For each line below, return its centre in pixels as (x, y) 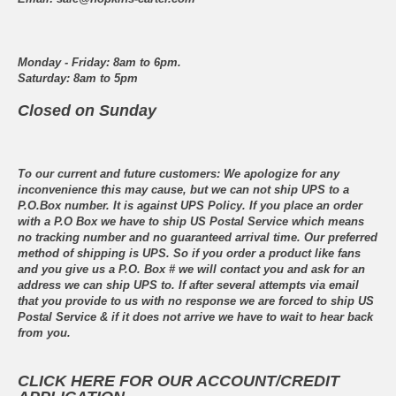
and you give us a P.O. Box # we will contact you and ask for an (191, 270)
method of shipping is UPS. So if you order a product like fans (189, 254)
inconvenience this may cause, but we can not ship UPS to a (183, 190)
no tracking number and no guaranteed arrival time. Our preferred (198, 238)
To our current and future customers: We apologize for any (179, 174)
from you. (44, 333)
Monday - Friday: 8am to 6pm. (99, 63)
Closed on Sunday (87, 111)
